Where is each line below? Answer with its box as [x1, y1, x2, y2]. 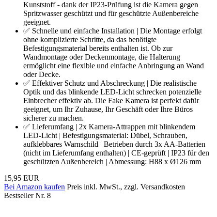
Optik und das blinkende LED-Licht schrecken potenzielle [23, 87, 201, 96]
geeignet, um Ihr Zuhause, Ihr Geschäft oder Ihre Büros [23, 105, 193, 113]
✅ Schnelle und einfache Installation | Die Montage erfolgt [23, 26, 202, 35]
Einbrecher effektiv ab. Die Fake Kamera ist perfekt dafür [23, 96, 199, 105]
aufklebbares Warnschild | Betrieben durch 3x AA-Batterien [23, 139, 205, 148]
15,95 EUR [4, 173, 39, 182]
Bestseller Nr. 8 [4, 191, 51, 200]
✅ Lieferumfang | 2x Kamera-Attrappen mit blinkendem [23, 122, 195, 131]
